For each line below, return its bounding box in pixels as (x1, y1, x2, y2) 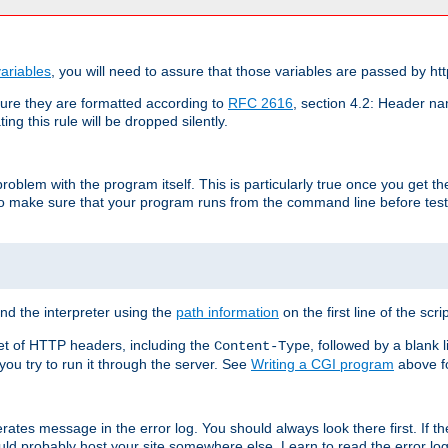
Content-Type (214, 337, 310, 354)
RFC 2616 (228, 94, 293, 111)
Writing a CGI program (251, 355, 394, 372)
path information (176, 303, 279, 320)
